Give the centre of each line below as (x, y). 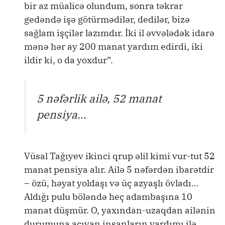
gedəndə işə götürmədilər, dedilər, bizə (107, 20)
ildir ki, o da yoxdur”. (69, 60)
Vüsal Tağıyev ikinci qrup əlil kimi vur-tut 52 (120, 156)
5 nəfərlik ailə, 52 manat (99, 99)
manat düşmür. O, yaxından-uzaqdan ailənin (120, 210)
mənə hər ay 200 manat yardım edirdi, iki (114, 47)
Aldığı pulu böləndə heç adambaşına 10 (108, 196)
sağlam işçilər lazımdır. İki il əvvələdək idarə (119, 33)
